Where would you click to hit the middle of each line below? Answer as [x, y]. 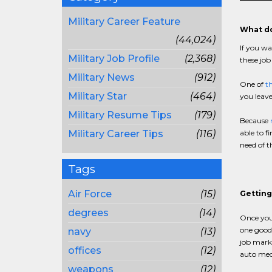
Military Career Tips [116, 134]
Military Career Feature [124, 22]
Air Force [90, 194]
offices [85, 250]
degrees [88, 213]
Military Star [97, 96]
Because [255, 121]
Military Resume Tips [120, 115]
